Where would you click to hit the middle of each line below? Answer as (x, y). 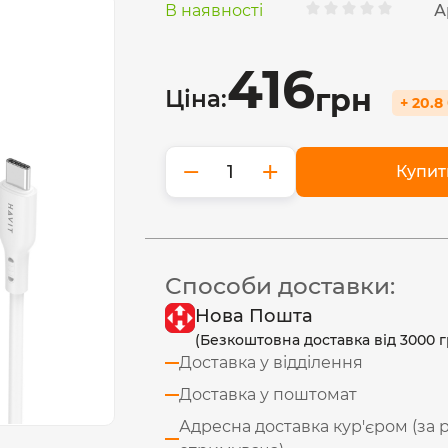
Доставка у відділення (271, 362)
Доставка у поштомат (268, 394)
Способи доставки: (280, 286)
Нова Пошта (254, 316)
